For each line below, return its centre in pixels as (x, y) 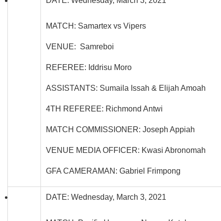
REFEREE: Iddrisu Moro (89, 67)
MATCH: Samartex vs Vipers (96, 26)
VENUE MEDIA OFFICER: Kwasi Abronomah (126, 150)
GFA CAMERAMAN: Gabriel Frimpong (113, 171)
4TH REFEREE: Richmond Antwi (104, 109)
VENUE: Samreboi (80, 46)
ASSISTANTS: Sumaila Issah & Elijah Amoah (126, 88)
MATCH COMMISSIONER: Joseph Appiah (120, 129)
